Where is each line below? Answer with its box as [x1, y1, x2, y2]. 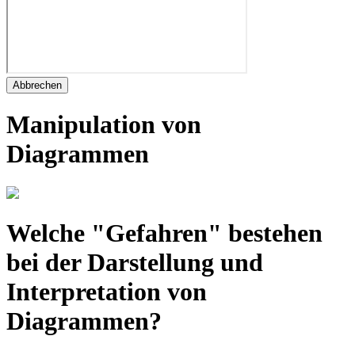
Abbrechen [13, 78, 62, 91]
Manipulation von [6, 110, 201, 139]
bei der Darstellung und [6, 248, 263, 277]
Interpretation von [6, 277, 207, 307]
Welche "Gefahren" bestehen [6, 219, 323, 248]
